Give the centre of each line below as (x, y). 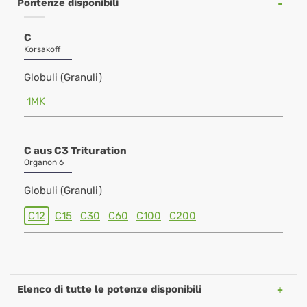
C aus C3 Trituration (75, 151)
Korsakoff (42, 49)
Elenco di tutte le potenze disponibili (109, 289)
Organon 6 (44, 162)
